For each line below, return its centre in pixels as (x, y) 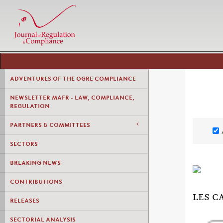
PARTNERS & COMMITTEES (50, 125)
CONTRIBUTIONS (36, 182)
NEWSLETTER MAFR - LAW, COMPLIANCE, (72, 98)
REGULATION (30, 106)
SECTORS (24, 144)
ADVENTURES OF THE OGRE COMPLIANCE (73, 79)
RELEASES (25, 201)
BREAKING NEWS (35, 163)
